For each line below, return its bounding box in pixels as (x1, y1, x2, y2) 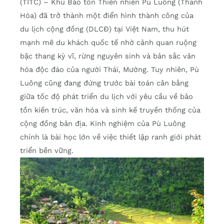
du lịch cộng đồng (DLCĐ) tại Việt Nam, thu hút (20, 24, 189, 34)
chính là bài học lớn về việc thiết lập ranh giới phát (20, 132, 201, 142)
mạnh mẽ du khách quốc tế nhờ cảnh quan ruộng (20, 38, 196, 47)
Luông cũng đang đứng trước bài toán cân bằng (20, 78, 188, 88)
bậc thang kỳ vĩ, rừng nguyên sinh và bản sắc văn (20, 51, 195, 61)
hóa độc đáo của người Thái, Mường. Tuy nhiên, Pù (20, 65, 199, 74)
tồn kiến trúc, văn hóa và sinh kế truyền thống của (20, 105, 200, 115)
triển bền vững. (20, 146, 73, 155)
